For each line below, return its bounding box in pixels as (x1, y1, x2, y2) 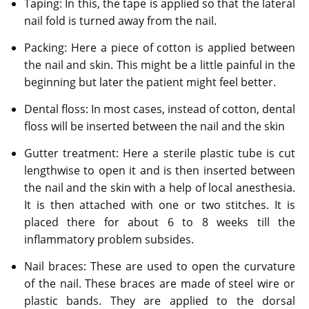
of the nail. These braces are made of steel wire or (24, 275, 295, 291)
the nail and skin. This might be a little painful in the (24, 57, 295, 72)
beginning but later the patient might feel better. (24, 74, 276, 90)
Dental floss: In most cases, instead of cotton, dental (24, 101, 295, 117)
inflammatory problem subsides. (24, 231, 197, 247)
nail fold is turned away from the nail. (24, 12, 219, 28)
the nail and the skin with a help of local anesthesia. (24, 179, 295, 195)
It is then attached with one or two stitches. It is (24, 197, 295, 212)
